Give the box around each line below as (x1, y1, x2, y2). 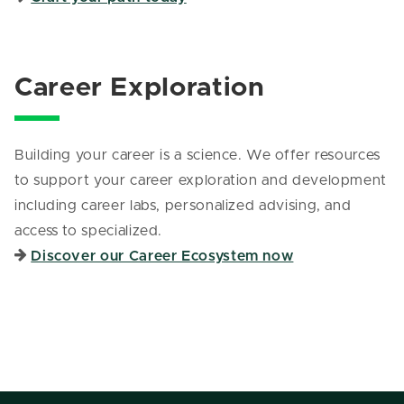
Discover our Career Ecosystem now (31, 249, 294, 264)
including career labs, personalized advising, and (14, 198, 352, 214)
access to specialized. (14, 224, 163, 239)
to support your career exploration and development (14, 173, 388, 188)
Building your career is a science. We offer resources (14, 148, 381, 163)
